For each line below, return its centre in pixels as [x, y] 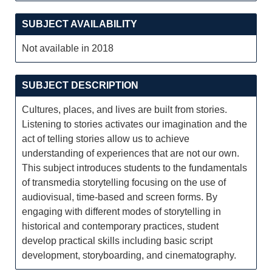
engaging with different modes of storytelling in [121, 212]
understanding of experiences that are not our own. [131, 153]
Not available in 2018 [68, 48]
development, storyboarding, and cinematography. [129, 255]
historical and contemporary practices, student [120, 226]
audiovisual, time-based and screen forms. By [120, 197]
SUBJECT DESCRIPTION [80, 85]
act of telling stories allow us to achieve [106, 139]
